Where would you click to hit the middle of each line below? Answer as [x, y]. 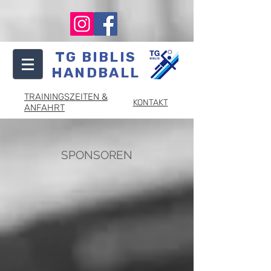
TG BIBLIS [96, 57]
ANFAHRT [44, 108]
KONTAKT [150, 103]
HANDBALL [96, 73]
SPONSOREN [97, 155]
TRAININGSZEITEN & [66, 97]
